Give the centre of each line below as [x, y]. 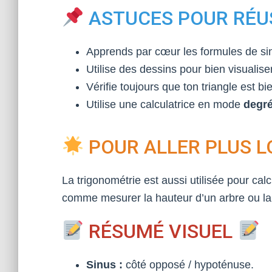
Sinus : [104, 265]
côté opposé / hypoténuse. [188, 265]
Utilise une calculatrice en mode [165, 104]
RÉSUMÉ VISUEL [161, 231]
